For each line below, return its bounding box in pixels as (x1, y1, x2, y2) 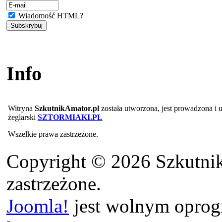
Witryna (7, 104, 35, 113)
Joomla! (6, 195, 69, 217)
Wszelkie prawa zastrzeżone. (7, 130, 98, 139)
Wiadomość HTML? (16, 11, 83, 20)
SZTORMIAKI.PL (37, 113, 103, 122)
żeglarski (7, 113, 38, 122)
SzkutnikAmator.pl (34, 104, 99, 113)
